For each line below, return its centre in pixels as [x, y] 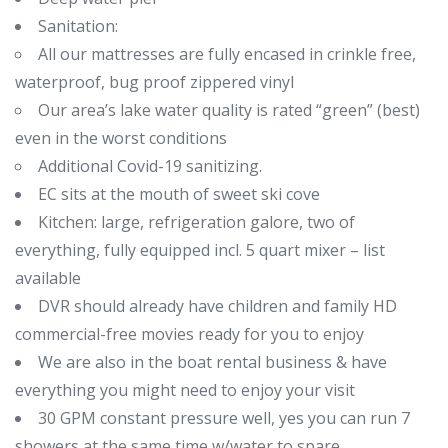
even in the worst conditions [121, 137]
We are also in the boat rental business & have [212, 361]
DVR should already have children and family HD [217, 305]
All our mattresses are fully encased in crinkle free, [227, 53]
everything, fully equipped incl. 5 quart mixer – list [200, 249]
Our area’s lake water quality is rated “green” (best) [229, 109]
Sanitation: [78, 25]
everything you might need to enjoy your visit [185, 389]
